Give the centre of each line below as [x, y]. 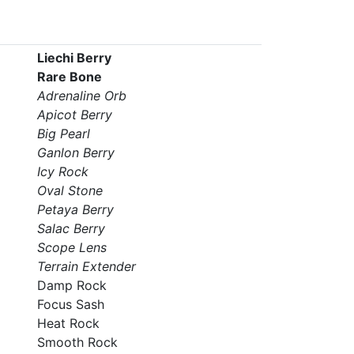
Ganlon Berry [75, 153]
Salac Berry [71, 228]
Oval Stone [70, 190]
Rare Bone [69, 77]
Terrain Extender [86, 266]
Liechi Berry [74, 58]
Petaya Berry [75, 209]
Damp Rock [72, 285]
